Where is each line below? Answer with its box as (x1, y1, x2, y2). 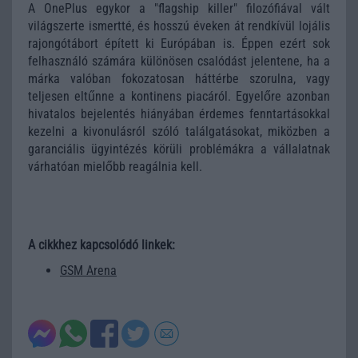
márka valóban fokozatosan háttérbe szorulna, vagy (28, 71, 330, 87)
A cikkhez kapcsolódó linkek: (28, 237, 175, 253)
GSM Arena (60, 262, 117, 278)
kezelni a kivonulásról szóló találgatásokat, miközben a (28, 124, 330, 140)
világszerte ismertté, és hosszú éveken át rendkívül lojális (28, 18, 330, 34)
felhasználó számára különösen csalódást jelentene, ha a (28, 54, 330, 70)
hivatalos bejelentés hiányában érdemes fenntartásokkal (28, 106, 330, 122)
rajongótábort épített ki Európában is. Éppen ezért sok (28, 36, 330, 52)
